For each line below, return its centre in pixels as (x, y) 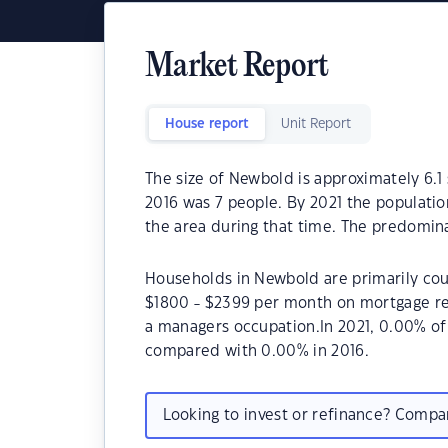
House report (207, 124)
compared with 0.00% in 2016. (257, 351)
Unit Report (316, 124)
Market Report (237, 67)
